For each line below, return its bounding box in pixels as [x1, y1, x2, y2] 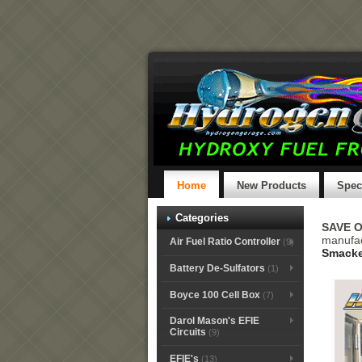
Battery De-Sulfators [169, 262, 265, 274]
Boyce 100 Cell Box [169, 288, 260, 301]
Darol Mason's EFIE [169, 315, 259, 327]
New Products [236, 179, 306, 192]
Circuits [169, 326, 206, 339]
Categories [175, 212, 229, 224]
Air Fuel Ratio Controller [169, 236, 280, 248]
